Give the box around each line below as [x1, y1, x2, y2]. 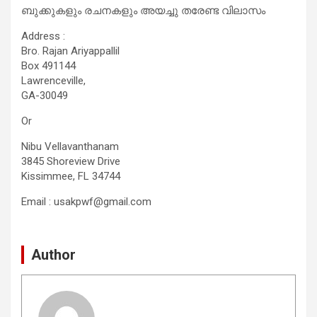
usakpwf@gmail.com [54, 195, 151, 208]
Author [31, 246, 76, 263]
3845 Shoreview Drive [21, 154, 120, 168]
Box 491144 [21, 59, 76, 72]
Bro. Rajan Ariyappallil [21, 44, 120, 57]
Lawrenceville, [21, 74, 86, 87]
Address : [21, 29, 65, 42]
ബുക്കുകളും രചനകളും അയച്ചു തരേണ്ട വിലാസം [21, 4, 265, 17]
